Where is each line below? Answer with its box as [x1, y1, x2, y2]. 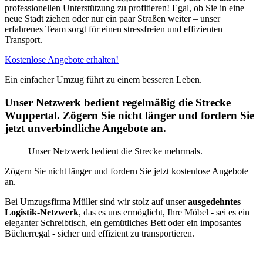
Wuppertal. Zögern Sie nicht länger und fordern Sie [5, 109, 254, 122]
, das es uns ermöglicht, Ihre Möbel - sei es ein [79, 207, 249, 217]
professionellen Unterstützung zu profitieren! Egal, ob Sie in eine [5, 3, 244, 14]
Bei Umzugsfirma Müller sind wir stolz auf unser [5, 196, 188, 207]
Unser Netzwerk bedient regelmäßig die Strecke [5, 96, 231, 109]
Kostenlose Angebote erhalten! [5, 55, 119, 65]
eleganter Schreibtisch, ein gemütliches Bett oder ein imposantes [5, 217, 241, 228]
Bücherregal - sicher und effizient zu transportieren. [5, 228, 194, 238]
